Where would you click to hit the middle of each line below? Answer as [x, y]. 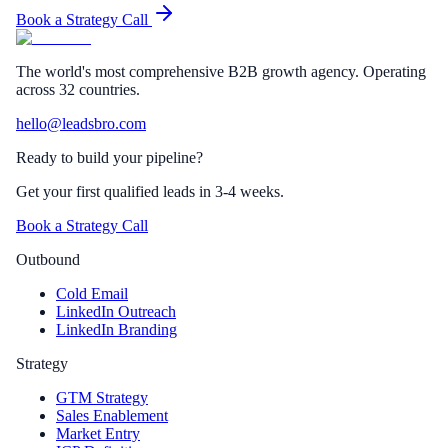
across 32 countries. [78, 90]
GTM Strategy [102, 398]
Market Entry [98, 434]
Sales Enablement [112, 416]
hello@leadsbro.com [81, 124]
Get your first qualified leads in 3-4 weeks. [150, 192]
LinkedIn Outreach [116, 312]
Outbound [48, 260]
